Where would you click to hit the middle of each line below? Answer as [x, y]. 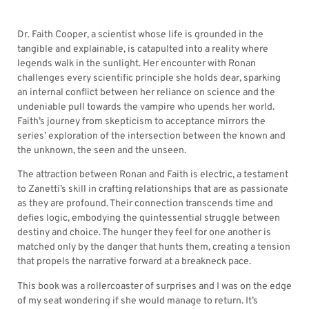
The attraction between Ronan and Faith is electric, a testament [153, 175]
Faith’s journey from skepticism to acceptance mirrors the [141, 121]
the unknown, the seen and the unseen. [102, 150]
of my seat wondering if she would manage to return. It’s [138, 301]
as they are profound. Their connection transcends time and [145, 204]
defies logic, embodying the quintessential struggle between [149, 219]
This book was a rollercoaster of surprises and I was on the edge [154, 286]
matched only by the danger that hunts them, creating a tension [154, 248]
